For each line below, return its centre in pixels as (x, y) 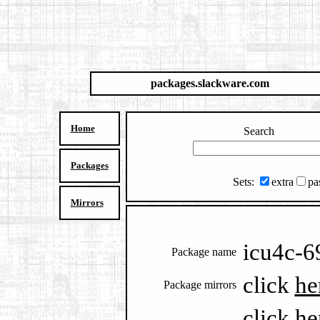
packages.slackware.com (210, 83)
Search (259, 131)
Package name (204, 252)
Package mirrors (200, 285)
